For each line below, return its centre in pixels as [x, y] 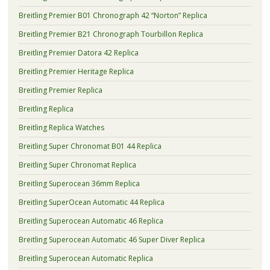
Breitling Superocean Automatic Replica [86, 258]
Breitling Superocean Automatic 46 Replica [91, 221]
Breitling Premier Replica [60, 90]
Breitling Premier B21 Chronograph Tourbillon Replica [111, 34]
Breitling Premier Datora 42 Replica [78, 52]
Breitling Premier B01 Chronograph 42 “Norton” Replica [113, 15]
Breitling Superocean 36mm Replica [79, 183]
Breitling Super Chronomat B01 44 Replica [90, 146]
